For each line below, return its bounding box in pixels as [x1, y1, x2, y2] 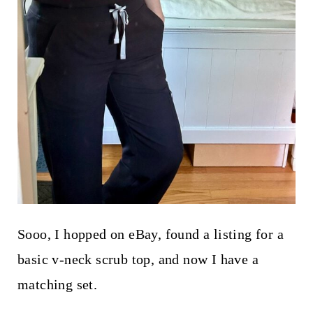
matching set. [17, 276, 98, 292]
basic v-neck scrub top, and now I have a [17, 251, 259, 267]
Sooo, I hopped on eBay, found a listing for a [17, 226, 284, 242]
